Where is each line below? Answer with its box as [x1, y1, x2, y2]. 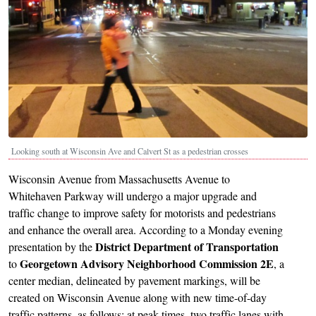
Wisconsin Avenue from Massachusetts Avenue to [8, 171, 230, 187]
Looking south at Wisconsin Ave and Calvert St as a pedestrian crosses [11, 145, 248, 157]
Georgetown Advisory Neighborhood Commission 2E [17, 255, 274, 272]
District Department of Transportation [95, 238, 279, 255]
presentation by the [8, 239, 95, 255]
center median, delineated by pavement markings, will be [8, 273, 260, 288]
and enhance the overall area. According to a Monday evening [8, 222, 283, 238]
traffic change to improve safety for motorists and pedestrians [8, 205, 276, 221]
